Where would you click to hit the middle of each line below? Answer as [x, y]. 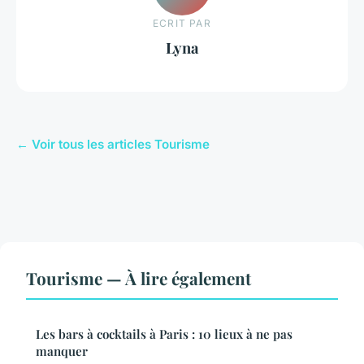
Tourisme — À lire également [139, 277]
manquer [62, 351]
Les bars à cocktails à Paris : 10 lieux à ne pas [164, 334]
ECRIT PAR [182, 24]
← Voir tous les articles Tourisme [113, 144]
